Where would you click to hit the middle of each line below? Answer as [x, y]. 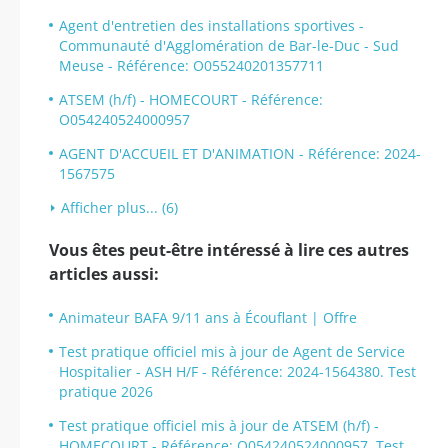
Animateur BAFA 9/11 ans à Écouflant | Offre [208, 317]
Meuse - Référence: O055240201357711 [191, 65]
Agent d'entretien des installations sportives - [211, 25]
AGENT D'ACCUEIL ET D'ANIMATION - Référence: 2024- [240, 153]
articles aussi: [104, 274]
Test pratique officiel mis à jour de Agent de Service [232, 351]
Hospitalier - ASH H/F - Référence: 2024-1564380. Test [237, 371]
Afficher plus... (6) [119, 207]
